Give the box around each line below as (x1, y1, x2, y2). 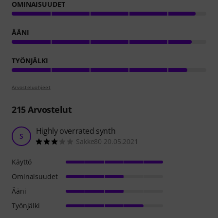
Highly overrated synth (36, 125, 116, 136)
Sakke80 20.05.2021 (76, 136, 139, 146)
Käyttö (12, 157, 32, 166)
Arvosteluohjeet (12, 83, 51, 91)
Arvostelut (25, 103, 72, 115)
